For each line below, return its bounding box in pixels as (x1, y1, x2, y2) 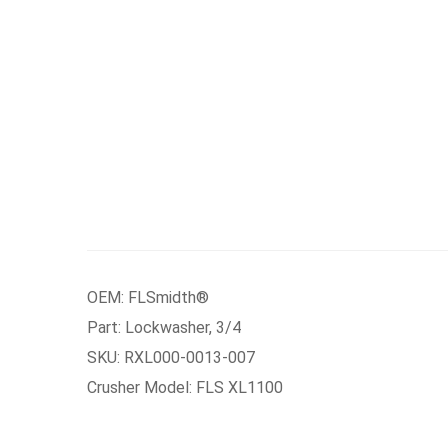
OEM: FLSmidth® (87, 288, 209, 307)
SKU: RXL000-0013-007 (87, 348, 255, 367)
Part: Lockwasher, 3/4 (87, 318, 241, 337)
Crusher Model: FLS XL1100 (87, 378, 283, 397)
